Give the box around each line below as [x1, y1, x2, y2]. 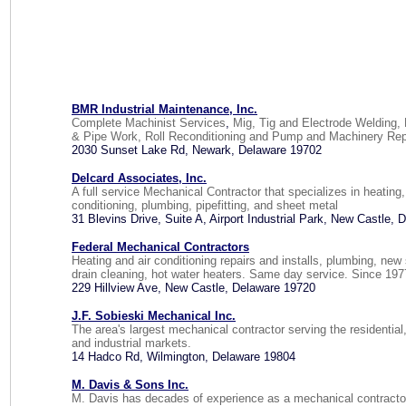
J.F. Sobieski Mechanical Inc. [72, 309, 236, 323]
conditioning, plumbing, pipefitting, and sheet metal [72, 198, 338, 212]
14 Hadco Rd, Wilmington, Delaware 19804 [72, 350, 295, 363]
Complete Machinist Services [72, 116, 226, 130]
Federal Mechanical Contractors [72, 240, 249, 254]
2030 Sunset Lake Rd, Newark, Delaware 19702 [72, 143, 322, 157]
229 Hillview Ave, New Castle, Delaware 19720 [72, 281, 315, 295]
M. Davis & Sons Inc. [72, 378, 188, 391]
